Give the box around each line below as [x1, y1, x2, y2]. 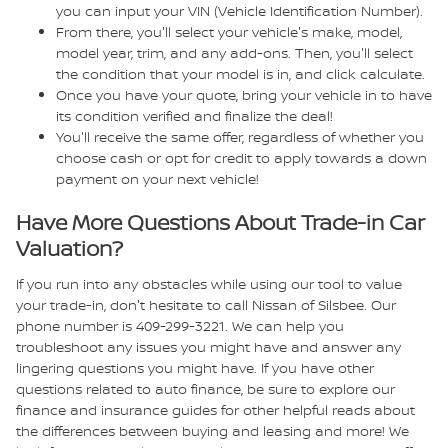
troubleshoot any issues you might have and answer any [16, 336, 401, 356]
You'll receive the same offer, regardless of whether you [56, 127, 424, 146]
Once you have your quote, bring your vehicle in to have [56, 85, 432, 104]
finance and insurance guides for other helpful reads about [16, 399, 415, 419]
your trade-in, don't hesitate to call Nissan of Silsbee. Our [16, 294, 396, 314]
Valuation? [16, 234, 123, 263]
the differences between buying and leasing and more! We [16, 420, 409, 440]
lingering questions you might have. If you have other [16, 357, 374, 377]
